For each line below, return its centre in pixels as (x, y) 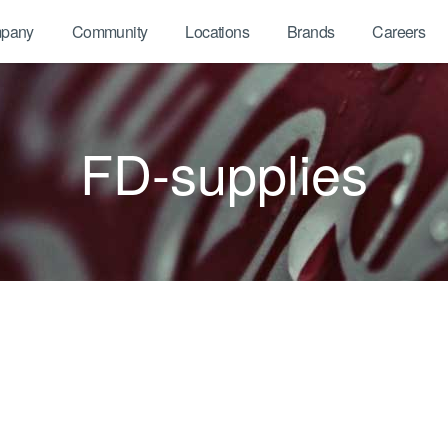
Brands (310, 31)
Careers (399, 31)
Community (109, 31)
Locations (217, 31)
